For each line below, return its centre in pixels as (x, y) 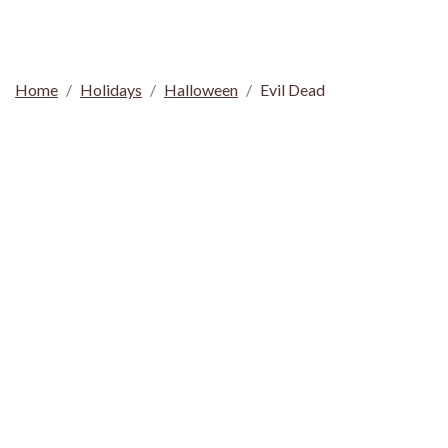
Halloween (201, 89)
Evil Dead (292, 89)
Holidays (111, 89)
